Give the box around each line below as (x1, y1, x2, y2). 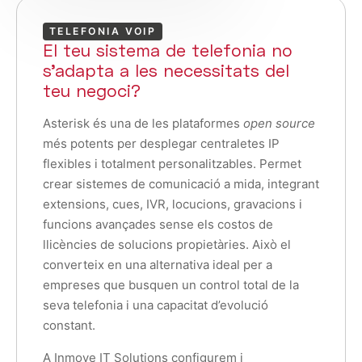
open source (243, 116, 315, 132)
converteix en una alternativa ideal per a (43, 257, 272, 273)
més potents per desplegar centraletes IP (43, 136, 280, 152)
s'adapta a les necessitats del (43, 60, 289, 82)
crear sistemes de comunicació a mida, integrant (43, 176, 319, 192)
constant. (43, 318, 95, 334)
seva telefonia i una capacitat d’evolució (43, 297, 268, 314)
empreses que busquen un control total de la (43, 277, 299, 293)
